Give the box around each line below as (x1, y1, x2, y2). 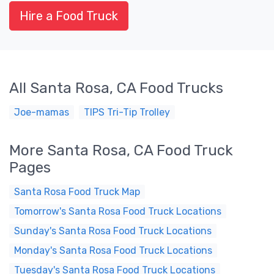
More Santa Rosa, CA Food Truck (9, 142, 233, 159)
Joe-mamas (14, 106, 69, 118)
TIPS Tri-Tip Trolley (84, 106, 170, 118)
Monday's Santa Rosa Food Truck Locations (14, 245, 212, 256)
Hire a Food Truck (20, 9, 118, 23)
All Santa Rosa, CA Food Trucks (9, 80, 223, 97)
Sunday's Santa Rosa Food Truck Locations (14, 225, 212, 237)
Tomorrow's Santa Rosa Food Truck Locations (14, 206, 221, 217)
